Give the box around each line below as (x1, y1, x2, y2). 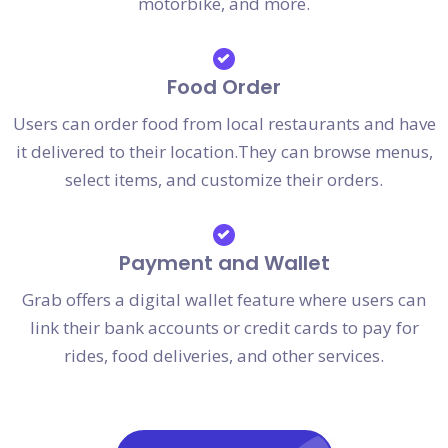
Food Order (167, 72, 281, 101)
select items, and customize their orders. (65, 167, 383, 191)
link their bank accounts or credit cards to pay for (29, 315, 419, 339)
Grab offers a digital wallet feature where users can (22, 287, 426, 311)
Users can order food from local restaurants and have (12, 111, 436, 135)
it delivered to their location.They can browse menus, (15, 139, 433, 163)
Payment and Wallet (118, 248, 330, 277)
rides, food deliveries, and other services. (64, 343, 384, 367)
